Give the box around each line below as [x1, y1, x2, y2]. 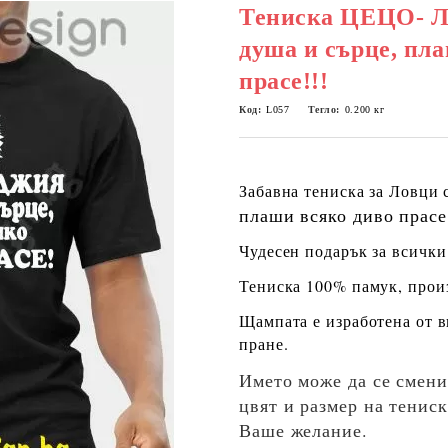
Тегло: [307, 104, 340, 115]
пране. [239, 333, 289, 354]
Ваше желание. [239, 418, 368, 442]
